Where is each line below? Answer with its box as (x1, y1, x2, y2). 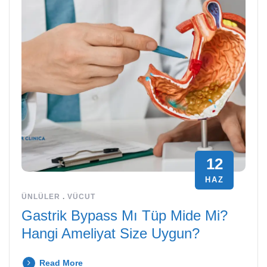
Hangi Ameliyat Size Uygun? (21, 225, 200, 241)
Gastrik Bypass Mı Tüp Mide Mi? (21, 207, 228, 223)
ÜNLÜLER (21, 192, 60, 201)
